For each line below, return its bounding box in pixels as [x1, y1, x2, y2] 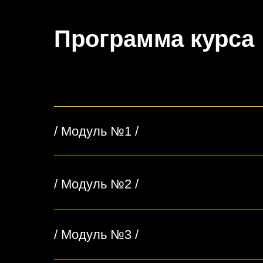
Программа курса [54, 26, 254, 52]
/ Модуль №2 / [54, 177, 139, 192]
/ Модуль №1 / [54, 124, 139, 139]
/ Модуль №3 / [54, 227, 139, 242]
